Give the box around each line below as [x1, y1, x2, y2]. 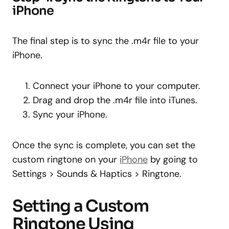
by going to [148, 153, 198, 166]
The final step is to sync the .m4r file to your [12, 34, 199, 47]
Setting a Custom [12, 195, 149, 216]
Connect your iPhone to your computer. [33, 79, 200, 92]
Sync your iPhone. [33, 108, 107, 121]
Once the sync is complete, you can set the [12, 139, 195, 151]
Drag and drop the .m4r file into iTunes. [33, 94, 197, 106]
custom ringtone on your [12, 153, 120, 166]
